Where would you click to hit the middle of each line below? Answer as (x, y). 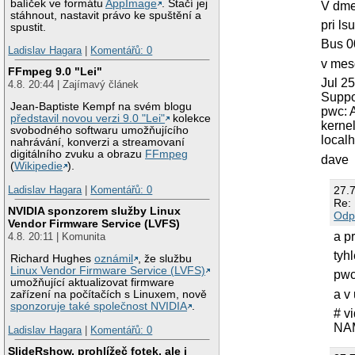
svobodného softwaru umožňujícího (100, 131)
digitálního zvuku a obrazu (78, 155)
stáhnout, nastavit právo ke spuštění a (106, 15)
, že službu (165, 259)
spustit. (29, 27)
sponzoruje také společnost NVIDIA (99, 307)
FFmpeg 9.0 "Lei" (55, 71)
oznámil (114, 259)
